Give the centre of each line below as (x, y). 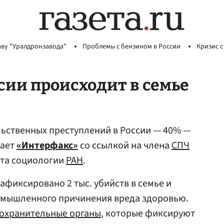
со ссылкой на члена (125, 145)
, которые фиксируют (148, 213)
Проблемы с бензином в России (131, 46)
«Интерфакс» (47, 145)
